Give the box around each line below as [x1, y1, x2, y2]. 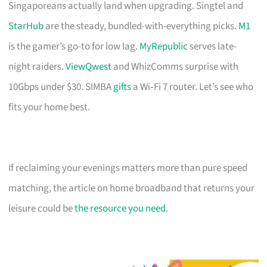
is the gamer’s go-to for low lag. [8, 39, 140, 54]
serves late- [188, 39, 237, 54]
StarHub [8, 18, 44, 33]
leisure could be [8, 201, 75, 216]
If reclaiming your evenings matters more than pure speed [8, 160, 248, 175]
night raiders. [8, 59, 66, 74]
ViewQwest [66, 59, 112, 74]
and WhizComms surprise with [111, 59, 239, 74]
